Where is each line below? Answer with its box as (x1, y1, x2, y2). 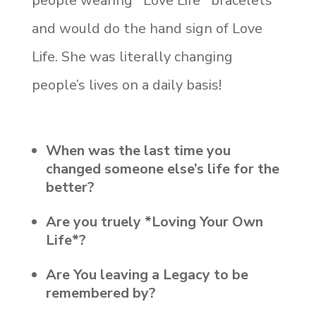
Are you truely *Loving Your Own (45, 212, 263, 231)
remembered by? (45, 283, 156, 303)
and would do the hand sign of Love (31, 18, 262, 38)
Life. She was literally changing (31, 47, 233, 66)
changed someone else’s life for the (45, 159, 279, 178)
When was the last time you (45, 140, 231, 160)
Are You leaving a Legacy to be (45, 265, 248, 284)
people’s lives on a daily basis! (31, 75, 221, 95)
